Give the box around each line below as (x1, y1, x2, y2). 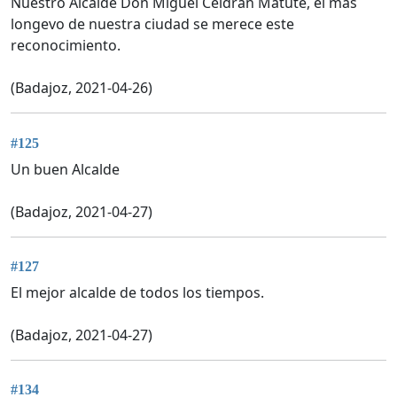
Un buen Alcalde (11, 159, 120, 179)
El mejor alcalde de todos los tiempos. (11, 283, 264, 303)
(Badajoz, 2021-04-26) (11, 78, 152, 98)
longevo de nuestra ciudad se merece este (11, 14, 294, 35)
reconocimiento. (11, 35, 121, 56)
